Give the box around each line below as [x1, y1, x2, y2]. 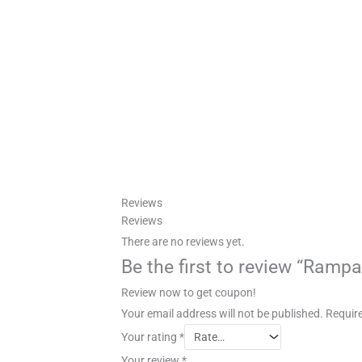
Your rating [121, 330, 179, 343]
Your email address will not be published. [121, 306, 323, 320]
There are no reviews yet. [121, 234, 245, 248]
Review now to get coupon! [121, 285, 256, 299]
